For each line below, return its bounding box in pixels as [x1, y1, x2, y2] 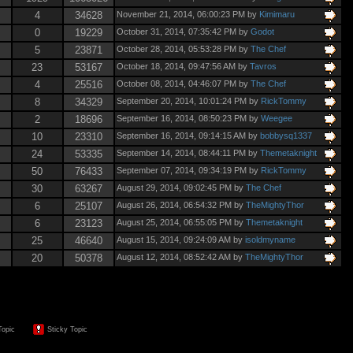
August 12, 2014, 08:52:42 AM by [116, 251, 245, 262]
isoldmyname [244, 234, 295, 244]
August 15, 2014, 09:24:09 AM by [116, 234, 245, 244]
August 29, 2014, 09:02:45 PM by [116, 182, 246, 192]
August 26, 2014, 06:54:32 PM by [116, 199, 246, 210]
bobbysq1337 [259, 130, 312, 140]
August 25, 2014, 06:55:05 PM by [116, 217, 246, 227]
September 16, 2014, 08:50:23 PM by [116, 113, 261, 123]
